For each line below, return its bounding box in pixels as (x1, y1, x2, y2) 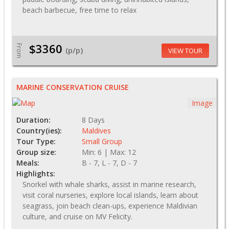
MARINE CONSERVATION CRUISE (16, 82, 129, 93)
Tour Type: (16, 136, 56, 146)
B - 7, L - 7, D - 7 (82, 157, 137, 168)
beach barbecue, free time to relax (22, 5, 136, 15)
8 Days (82, 114, 105, 125)
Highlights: (16, 168, 55, 178)
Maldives (82, 125, 111, 135)
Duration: (16, 114, 51, 125)
